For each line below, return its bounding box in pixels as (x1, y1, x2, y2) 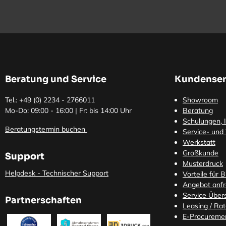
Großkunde (183, 148, 218, 157)
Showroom (183, 95, 218, 104)
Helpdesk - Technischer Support (5, 168, 108, 178)
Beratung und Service (5, 73, 106, 85)
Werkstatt (183, 137, 215, 147)
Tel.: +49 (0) (5, 95, 43, 104)
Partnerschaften (5, 194, 82, 206)
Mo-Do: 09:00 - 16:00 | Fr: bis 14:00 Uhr (5, 105, 132, 115)
